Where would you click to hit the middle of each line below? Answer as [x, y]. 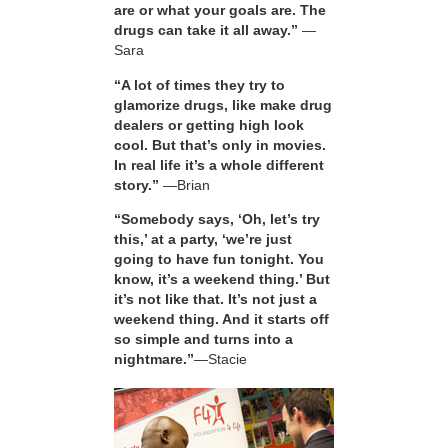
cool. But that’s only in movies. [220, 144]
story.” [136, 184]
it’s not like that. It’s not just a [215, 299]
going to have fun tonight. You [219, 259]
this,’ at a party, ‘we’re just [203, 239]
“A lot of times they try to [199, 84]
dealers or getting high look [209, 124]
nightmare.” [154, 359]
